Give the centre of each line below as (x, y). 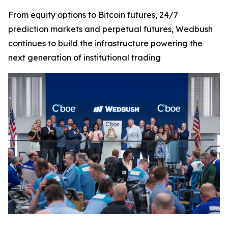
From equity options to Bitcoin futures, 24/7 (93, 15)
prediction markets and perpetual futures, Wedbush (110, 29)
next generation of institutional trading (84, 58)
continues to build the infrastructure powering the (105, 43)
